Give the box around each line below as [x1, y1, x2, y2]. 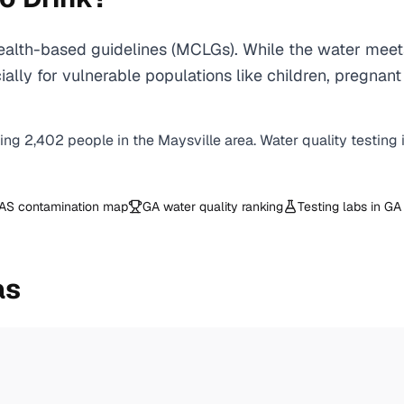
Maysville [158, 131, 221, 150]
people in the [68, 131, 158, 150]
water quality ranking [160, 198, 283, 215]
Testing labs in [298, 198, 384, 215]
